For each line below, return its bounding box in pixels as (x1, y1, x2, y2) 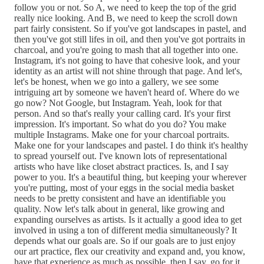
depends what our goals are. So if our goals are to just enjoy (14, 235, 236, 246)
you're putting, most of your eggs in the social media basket (14, 182, 234, 193)
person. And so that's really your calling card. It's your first (14, 108, 230, 118)
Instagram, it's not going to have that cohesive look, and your (14, 55, 240, 65)
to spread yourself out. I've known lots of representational (14, 150, 227, 161)
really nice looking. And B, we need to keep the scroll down (14, 12, 237, 23)
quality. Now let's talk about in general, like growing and (14, 203, 225, 214)
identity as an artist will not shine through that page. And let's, (14, 65, 242, 76)
